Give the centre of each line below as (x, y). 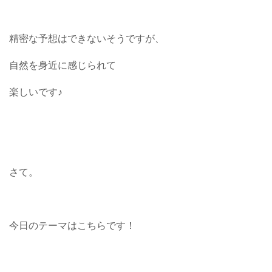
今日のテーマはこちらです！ (72, 226)
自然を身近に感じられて (63, 66)
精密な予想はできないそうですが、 (87, 39)
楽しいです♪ (36, 92)
